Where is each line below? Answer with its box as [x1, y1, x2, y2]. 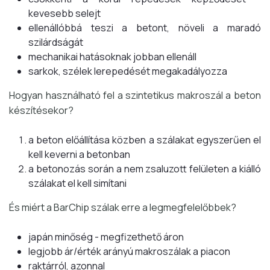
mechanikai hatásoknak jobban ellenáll [28, 50, 196, 64]
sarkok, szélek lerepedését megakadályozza [28, 64, 227, 78]
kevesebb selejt [28, 7, 101, 20]
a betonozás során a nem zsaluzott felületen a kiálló [28, 162, 261, 176]
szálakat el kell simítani [28, 177, 127, 190]
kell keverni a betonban [28, 148, 130, 162]
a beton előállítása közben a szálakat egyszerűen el [28, 133, 261, 147]
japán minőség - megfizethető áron [28, 230, 184, 244]
